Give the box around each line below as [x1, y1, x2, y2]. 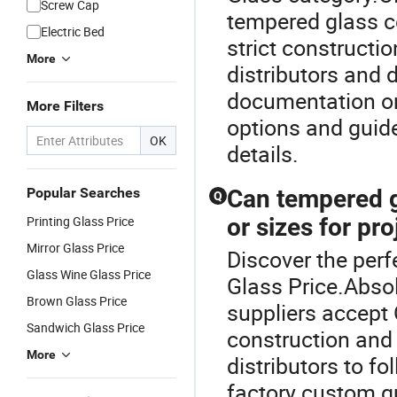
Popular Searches [27, 184, 140, 201]
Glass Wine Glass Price [27, 266, 151, 283]
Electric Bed [41, 23, 105, 40]
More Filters [27, 97, 104, 114]
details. [227, 139, 299, 168]
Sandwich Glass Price [27, 319, 144, 336]
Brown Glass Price [27, 292, 127, 309]
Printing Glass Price [27, 213, 134, 230]
